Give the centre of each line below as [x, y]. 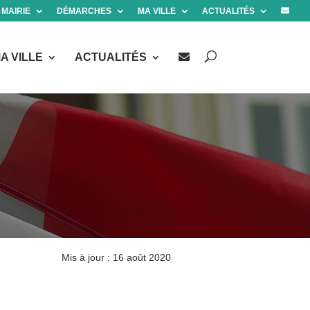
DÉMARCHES [84, 11]
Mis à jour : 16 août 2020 [117, 257]
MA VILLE [157, 11]
